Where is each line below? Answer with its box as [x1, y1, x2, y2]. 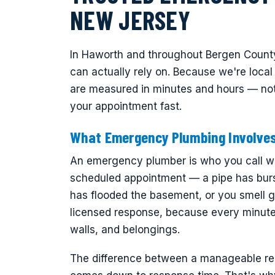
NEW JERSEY [70, 4, 191, 36]
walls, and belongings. [70, 223, 180, 236]
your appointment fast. [70, 100, 182, 113]
